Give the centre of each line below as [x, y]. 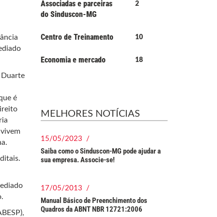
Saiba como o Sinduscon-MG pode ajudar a [101, 151]
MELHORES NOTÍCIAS [90, 114]
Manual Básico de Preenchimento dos [94, 201]
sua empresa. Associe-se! [77, 160]
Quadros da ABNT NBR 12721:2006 [91, 209]
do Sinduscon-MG [68, 14]
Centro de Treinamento [77, 37]
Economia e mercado [73, 60]
